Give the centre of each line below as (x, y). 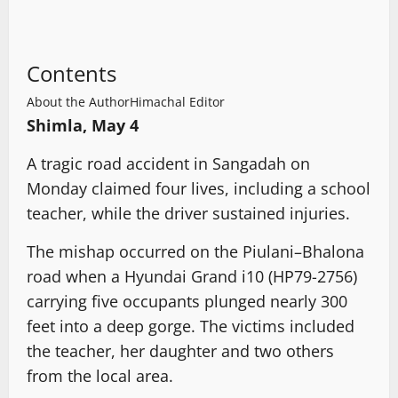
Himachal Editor (177, 101)
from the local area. (100, 375)
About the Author (78, 101)
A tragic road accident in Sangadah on (168, 163)
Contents (72, 73)
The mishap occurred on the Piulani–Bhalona (195, 251)
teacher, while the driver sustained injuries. (188, 213)
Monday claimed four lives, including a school (199, 188)
